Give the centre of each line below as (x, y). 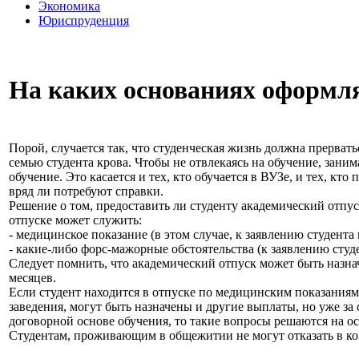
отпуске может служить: (75, 220)
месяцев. (32, 278)
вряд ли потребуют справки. (86, 192)
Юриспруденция (84, 21)
